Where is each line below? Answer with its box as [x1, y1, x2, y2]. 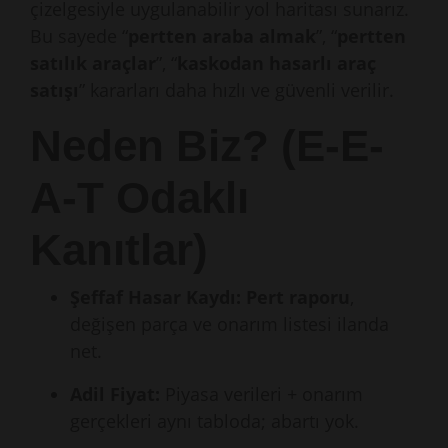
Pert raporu [246, 285, 350, 309]
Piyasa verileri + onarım [160, 382, 363, 406]
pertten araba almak [128, 24, 316, 48]
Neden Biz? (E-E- [30, 121, 384, 170]
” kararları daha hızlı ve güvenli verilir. [79, 78, 394, 102]
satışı [30, 78, 79, 102]
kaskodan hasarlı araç [177, 51, 376, 75]
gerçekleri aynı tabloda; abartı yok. [70, 409, 359, 433]
